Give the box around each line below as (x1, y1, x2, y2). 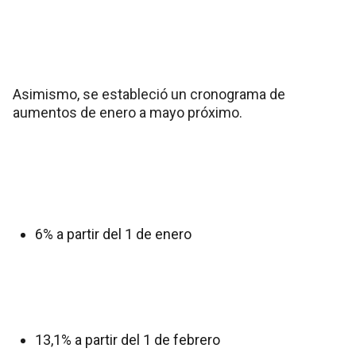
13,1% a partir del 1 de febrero (35, 331, 220, 349)
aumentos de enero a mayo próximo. (13, 104, 242, 122)
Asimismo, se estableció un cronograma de (13, 86, 285, 103)
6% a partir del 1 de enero (35, 226, 192, 243)
